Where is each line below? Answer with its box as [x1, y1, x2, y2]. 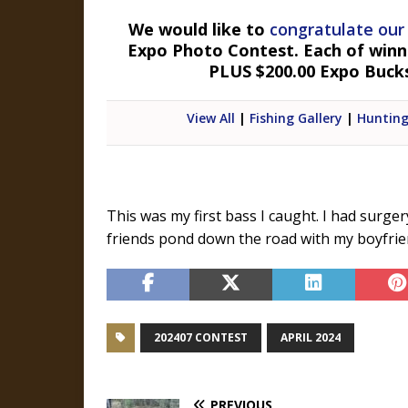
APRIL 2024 [280, 330, 341, 345]
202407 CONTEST [154, 330, 248, 345]
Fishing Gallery [250, 109, 343, 127]
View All [187, 109, 236, 127]
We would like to [127, 18, 270, 40]
